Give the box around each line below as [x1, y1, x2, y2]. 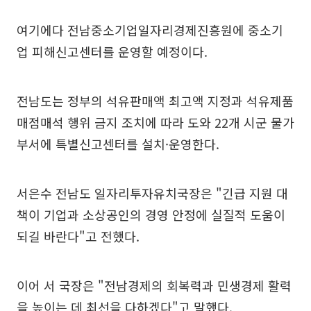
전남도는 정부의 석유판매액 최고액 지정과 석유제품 [17, 92, 294, 110]
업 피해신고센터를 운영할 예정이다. [17, 42, 208, 60]
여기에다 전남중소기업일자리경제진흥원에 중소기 [17, 21, 283, 39]
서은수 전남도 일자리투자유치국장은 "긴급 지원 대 [17, 184, 288, 202]
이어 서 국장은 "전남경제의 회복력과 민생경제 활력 [17, 276, 292, 294]
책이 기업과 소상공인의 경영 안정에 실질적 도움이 [17, 205, 285, 224]
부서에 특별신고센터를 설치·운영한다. [17, 135, 219, 153]
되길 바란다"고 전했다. [17, 227, 140, 245]
